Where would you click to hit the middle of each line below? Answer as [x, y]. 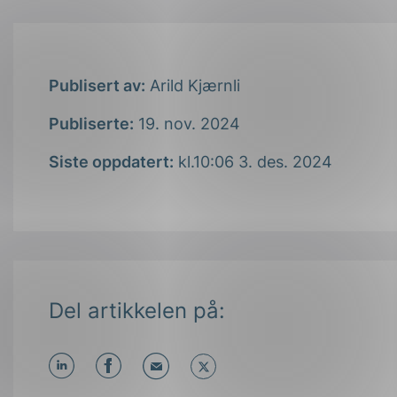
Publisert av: [97, 86]
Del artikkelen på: [137, 311]
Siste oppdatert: [111, 162]
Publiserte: [91, 124]
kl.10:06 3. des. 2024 [253, 162]
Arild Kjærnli [193, 86]
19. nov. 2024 [187, 124]
